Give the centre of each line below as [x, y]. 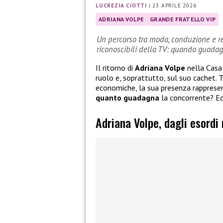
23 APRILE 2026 [174, 6]
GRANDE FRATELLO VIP [183, 19]
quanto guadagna [127, 97]
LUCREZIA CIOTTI [121, 6]
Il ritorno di [115, 67]
